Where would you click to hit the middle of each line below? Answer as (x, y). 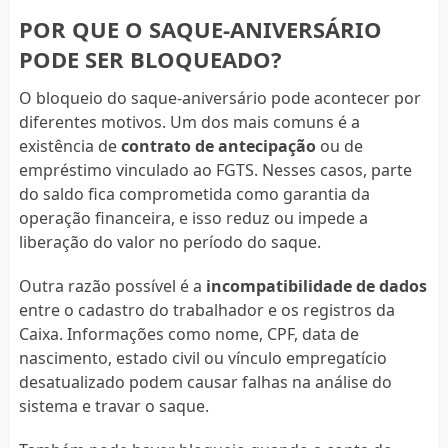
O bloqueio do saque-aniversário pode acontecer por (219, 97)
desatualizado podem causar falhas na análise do (205, 381)
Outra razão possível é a (112, 285)
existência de (69, 145)
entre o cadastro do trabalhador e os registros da (206, 309)
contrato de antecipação (218, 145)
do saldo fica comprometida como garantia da (194, 193)
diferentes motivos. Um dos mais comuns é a (189, 121)
